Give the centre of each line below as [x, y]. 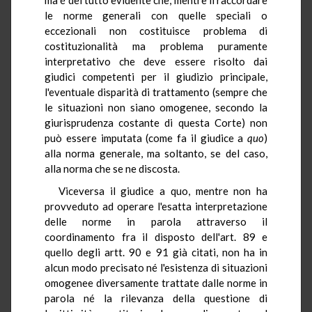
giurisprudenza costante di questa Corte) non [156, 122]
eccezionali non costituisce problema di [156, 30]
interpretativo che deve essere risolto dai [156, 61]
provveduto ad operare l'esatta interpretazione [156, 206]
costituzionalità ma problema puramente [156, 46]
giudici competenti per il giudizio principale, [156, 76]
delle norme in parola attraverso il [156, 221]
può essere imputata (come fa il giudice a [144, 138]
